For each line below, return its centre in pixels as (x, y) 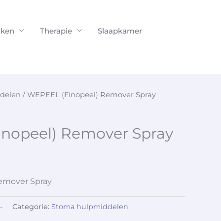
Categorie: (32, 206)
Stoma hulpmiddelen (90, 206)
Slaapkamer (120, 31)
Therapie (56, 31)
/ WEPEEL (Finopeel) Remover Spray (88, 95)
